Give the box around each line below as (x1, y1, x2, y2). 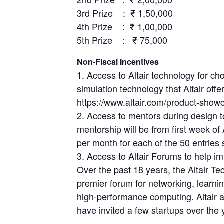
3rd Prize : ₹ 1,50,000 (77, 6, 173, 19)
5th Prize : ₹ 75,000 (77, 33, 168, 46)
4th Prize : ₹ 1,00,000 (77, 19, 173, 33)
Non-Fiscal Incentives (77, 55, 159, 67)
